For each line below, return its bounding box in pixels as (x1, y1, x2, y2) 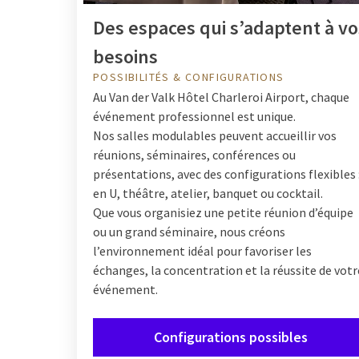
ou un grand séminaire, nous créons (93, 223, 285, 240)
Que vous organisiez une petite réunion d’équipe (93, 204, 353, 220)
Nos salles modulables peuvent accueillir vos (93, 127, 337, 143)
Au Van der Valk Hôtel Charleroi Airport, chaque (93, 88, 349, 105)
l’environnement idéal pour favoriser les (93, 242, 312, 259)
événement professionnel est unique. (93, 107, 296, 124)
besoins (93, 43, 158, 69)
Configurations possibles (154, 327, 308, 346)
